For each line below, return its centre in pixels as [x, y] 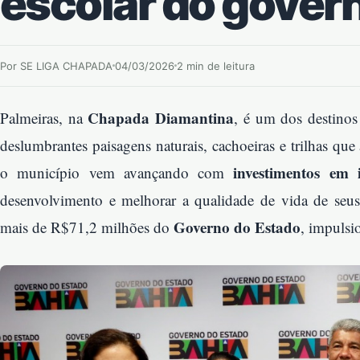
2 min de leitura [216, 65]
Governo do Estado [237, 227]
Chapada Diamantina [161, 117]
